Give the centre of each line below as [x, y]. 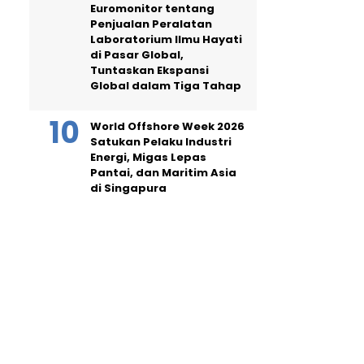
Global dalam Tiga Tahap [166, 86]
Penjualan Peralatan [151, 24]
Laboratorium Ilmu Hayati [166, 39]
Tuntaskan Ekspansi [149, 70]
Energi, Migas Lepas [148, 157]
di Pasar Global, [137, 55]
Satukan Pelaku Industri [161, 142]
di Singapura [128, 188]
